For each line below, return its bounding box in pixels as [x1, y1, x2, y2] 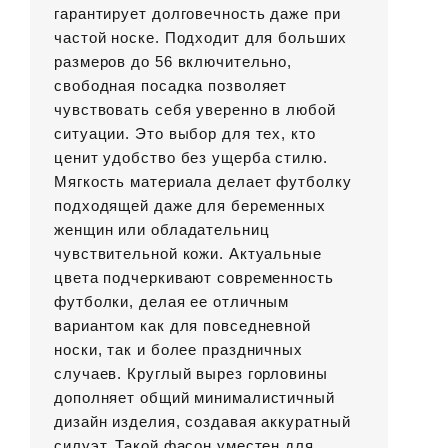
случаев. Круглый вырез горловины [54, 365, 328, 383]
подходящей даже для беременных [54, 197, 326, 215]
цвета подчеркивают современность [54, 269, 334, 287]
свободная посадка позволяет [54, 77, 288, 95]
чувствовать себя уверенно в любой [54, 101, 336, 119]
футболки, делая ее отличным [54, 293, 290, 311]
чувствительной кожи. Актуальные [54, 245, 322, 263]
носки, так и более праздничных [54, 341, 303, 359]
